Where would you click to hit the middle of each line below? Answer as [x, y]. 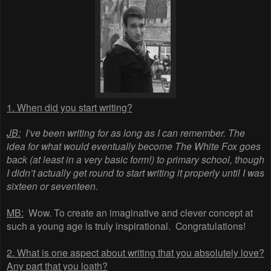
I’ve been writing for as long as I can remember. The [133, 133]
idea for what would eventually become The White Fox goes [134, 146]
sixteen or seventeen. [52, 186]
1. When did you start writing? [70, 107]
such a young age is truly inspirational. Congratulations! [126, 226]
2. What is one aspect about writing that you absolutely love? [135, 253]
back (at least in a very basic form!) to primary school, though [135, 159]
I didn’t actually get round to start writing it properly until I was [135, 173]
